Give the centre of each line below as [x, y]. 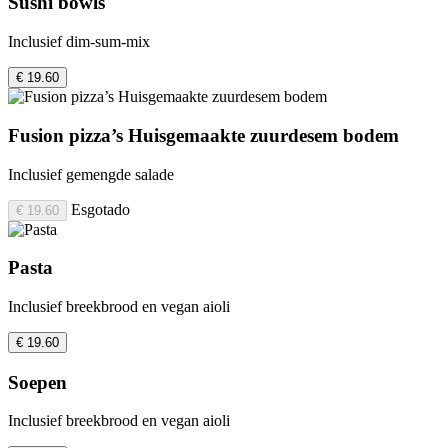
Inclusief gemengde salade [91, 174]
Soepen [37, 382]
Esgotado [100, 209]
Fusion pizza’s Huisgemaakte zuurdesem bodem [203, 135]
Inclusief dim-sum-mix [79, 42]
